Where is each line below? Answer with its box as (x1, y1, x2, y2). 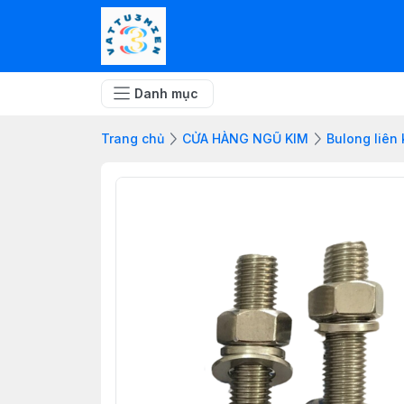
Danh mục (134, 86, 198, 101)
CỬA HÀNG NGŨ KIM (182, 131, 308, 146)
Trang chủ (101, 131, 164, 146)
